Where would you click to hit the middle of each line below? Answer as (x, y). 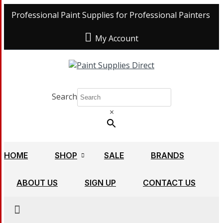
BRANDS (167, 155)
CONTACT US (169, 183)
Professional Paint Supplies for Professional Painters (111, 15)
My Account (117, 38)
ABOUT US (37, 183)
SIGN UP (100, 183)
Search (64, 97)
